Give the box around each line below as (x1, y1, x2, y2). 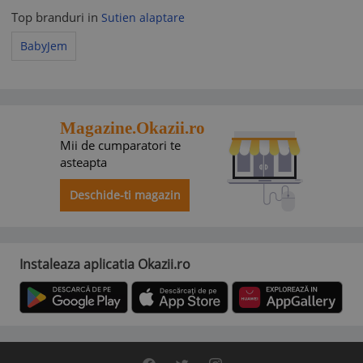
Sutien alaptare (101, 9, 185, 25)
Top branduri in (11, 8, 101, 25)
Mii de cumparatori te (60, 137, 181, 154)
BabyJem (20, 37, 67, 53)
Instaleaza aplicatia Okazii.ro (19, 254, 190, 273)
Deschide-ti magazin (69, 187, 181, 203)
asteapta (60, 154, 107, 171)
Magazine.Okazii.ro (60, 118, 205, 139)
